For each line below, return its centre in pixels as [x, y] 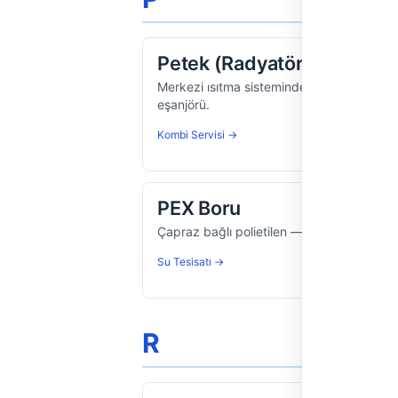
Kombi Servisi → [197, 135]
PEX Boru [199, 208]
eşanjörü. [183, 104]
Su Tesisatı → [191, 262]
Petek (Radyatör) [235, 63]
